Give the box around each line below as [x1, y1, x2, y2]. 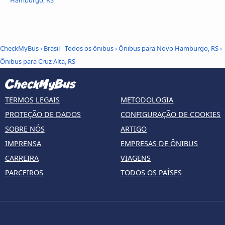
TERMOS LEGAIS [5, 95, 60, 105]
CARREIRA [5, 153, 39, 163]
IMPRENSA [5, 139, 41, 149]
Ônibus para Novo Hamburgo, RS [119, 43, 218, 53]
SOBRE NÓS [5, 124, 45, 134]
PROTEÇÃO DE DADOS [5, 109, 81, 120]
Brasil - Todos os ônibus [44, 43, 114, 53]
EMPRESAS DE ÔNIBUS [121, 139, 198, 149]
